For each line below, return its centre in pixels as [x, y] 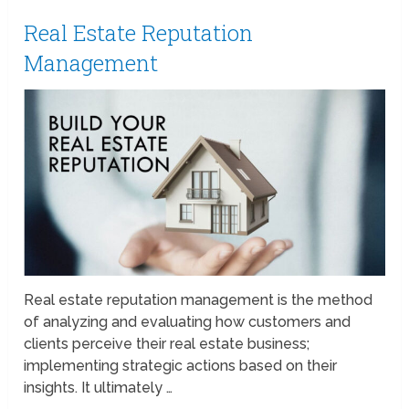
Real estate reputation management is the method [199, 299]
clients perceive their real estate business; [167, 343]
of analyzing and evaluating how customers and [188, 321]
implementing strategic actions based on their [181, 365]
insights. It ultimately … [99, 387]
